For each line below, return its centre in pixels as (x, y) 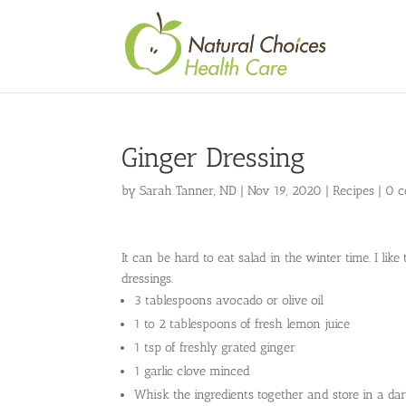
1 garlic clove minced (193, 371)
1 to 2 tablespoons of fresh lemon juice (242, 324)
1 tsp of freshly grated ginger (215, 348)
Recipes (354, 191)
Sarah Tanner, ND (188, 191)
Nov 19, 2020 (285, 191)
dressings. (148, 279)
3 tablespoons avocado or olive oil (229, 300)
